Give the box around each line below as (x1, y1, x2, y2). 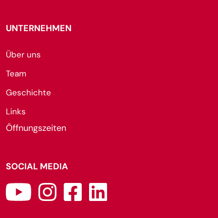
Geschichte (6, 87, 51, 98)
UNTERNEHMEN (6, 22, 72, 34)
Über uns (6, 49, 41, 60)
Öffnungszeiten (6, 122, 66, 134)
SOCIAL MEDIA (6, 161, 68, 172)
